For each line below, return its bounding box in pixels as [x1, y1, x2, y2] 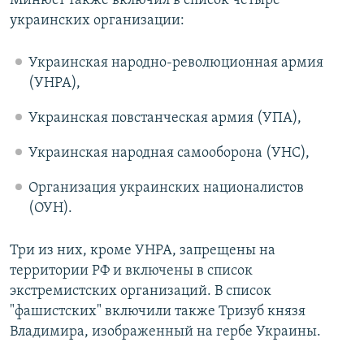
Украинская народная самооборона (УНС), [28, 145, 310, 162]
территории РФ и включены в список [10, 263, 253, 279]
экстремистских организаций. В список [10, 284, 271, 300]
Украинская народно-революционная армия [28, 55, 323, 71]
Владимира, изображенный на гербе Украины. [10, 324, 321, 340]
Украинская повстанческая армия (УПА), [28, 110, 301, 127]
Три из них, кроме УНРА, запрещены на [10, 243, 275, 259]
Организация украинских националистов [28, 180, 304, 197]
